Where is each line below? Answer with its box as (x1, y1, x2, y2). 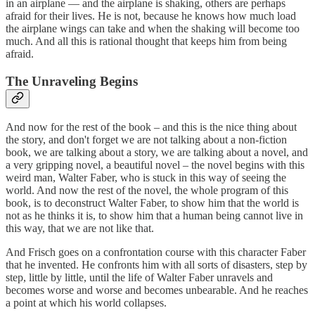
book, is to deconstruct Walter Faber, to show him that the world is (6, 197, 299, 210)
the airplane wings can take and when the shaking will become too (6, 22, 300, 34)
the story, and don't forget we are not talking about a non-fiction (6, 134, 287, 146)
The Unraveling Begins (6, 73, 138, 89)
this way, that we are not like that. (6, 222, 154, 235)
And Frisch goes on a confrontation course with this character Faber (6, 246, 306, 259)
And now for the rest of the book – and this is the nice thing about (6, 121, 297, 134)
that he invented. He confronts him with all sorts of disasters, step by (6, 259, 307, 271)
